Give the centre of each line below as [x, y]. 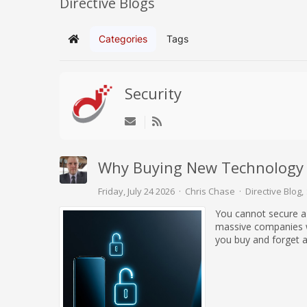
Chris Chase [210, 191]
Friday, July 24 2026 [136, 191]
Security [153, 93]
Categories [123, 39]
